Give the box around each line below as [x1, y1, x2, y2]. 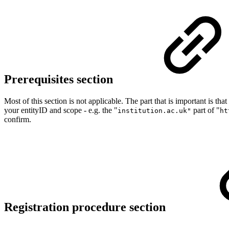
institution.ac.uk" [118, 107, 191, 115]
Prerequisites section [4, 73, 116, 86]
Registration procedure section [4, 200, 172, 214]
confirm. [4, 115, 33, 124]
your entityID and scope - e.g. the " [4, 106, 118, 115]
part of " [191, 106, 220, 115]
